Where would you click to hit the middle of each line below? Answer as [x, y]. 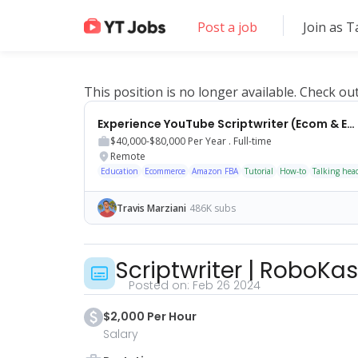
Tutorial [259, 171]
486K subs [213, 208]
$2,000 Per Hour [150, 316]
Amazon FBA [215, 171]
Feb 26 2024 [227, 285]
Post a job [227, 27]
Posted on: [161, 285]
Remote [128, 156]
